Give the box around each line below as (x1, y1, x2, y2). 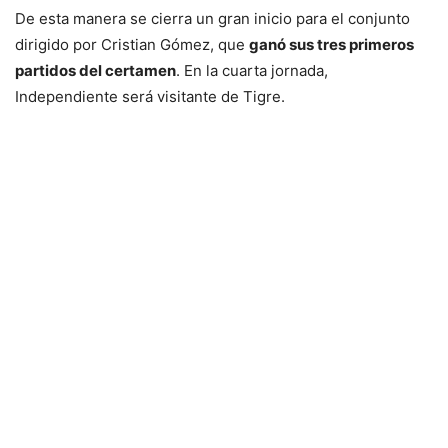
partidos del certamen (15, 61, 176, 81)
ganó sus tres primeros (249, 35, 414, 55)
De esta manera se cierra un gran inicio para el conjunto (15, 9, 410, 29)
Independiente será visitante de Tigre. (15, 87, 285, 107)
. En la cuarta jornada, (176, 61, 328, 81)
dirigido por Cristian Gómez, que (15, 35, 249, 55)
